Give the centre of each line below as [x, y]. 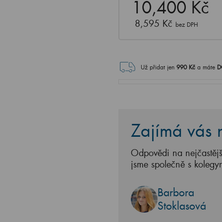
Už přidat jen [158, 67]
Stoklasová [182, 206]
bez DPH [187, 25]
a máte [207, 67]
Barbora [176, 192]
